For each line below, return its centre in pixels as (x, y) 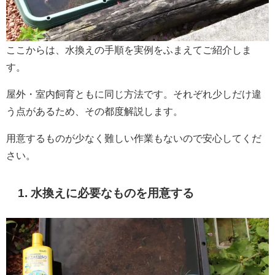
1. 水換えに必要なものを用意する (106, 193)
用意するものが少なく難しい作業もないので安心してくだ (134, 138)
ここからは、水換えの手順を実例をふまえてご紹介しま (129, 49)
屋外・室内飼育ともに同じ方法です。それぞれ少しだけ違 (134, 94)
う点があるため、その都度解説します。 (95, 111)
